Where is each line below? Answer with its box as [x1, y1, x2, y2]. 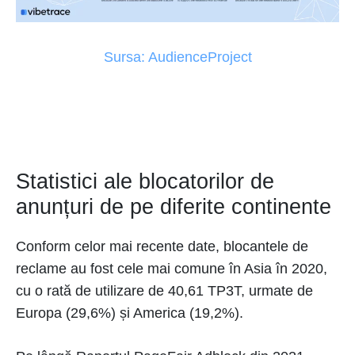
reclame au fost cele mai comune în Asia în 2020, [16, 261, 327, 277]
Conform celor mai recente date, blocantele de [16, 239, 308, 255]
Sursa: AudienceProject [103, 49, 252, 66]
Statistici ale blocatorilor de [16, 170, 274, 194]
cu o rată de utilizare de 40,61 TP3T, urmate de [16, 283, 313, 300]
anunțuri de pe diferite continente [16, 195, 331, 219]
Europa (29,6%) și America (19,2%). [16, 305, 243, 322]
